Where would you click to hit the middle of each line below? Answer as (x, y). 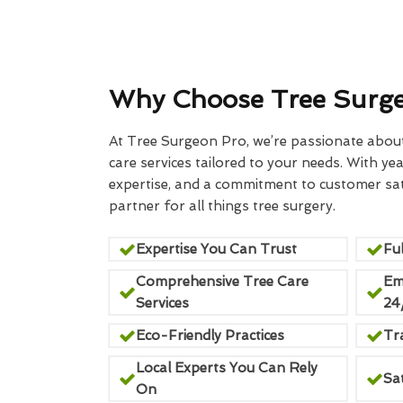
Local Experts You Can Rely (226, 368)
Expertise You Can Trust (216, 249)
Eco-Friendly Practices (210, 336)
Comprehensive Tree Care (222, 282)
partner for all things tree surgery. (224, 206)
